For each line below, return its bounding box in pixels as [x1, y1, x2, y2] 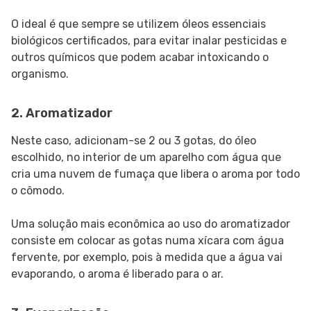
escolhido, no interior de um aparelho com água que [11, 151, 281, 165]
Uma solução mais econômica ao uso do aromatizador [11, 217, 290, 231]
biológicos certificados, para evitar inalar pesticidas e [11, 34, 287, 48]
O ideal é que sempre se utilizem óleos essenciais [11, 17, 266, 31]
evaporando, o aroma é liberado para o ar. [11, 267, 224, 281]
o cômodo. [11, 184, 65, 198]
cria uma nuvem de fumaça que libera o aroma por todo [11, 167, 300, 181]
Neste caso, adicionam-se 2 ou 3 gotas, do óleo [11, 134, 256, 148]
